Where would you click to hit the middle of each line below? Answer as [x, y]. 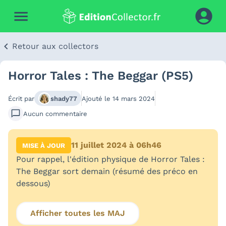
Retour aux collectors [55, 46]
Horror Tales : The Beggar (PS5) [101, 76]
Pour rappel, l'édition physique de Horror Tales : [110, 159]
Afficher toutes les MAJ [78, 213]
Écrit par [21, 98]
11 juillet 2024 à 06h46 [116, 145]
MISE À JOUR [44, 145]
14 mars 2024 [134, 98]
